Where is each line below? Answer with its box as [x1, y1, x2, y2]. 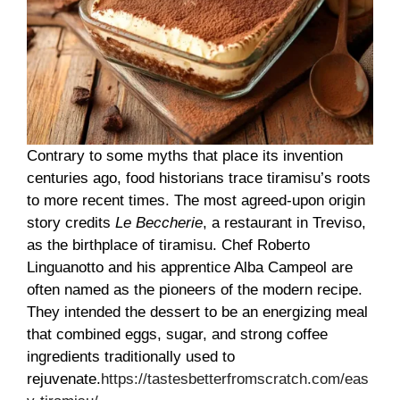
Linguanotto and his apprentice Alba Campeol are [27, 259, 353, 277]
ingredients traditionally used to [27, 348, 235, 366]
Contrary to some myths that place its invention [27, 147, 343, 165]
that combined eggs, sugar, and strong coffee [27, 326, 328, 344]
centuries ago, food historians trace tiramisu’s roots [27, 170, 371, 187]
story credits [27, 214, 115, 232]
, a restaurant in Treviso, [203, 214, 366, 232]
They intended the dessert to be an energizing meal [27, 304, 368, 321]
